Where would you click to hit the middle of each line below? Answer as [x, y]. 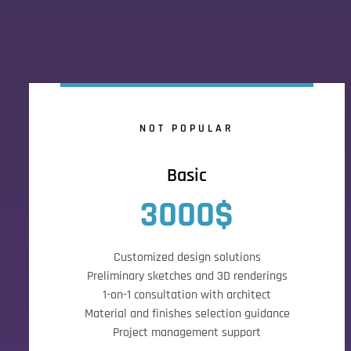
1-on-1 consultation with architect [187, 295]
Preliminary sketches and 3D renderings [187, 276]
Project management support [187, 333]
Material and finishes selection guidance [187, 314]
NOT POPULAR [187, 128]
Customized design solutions [187, 257]
